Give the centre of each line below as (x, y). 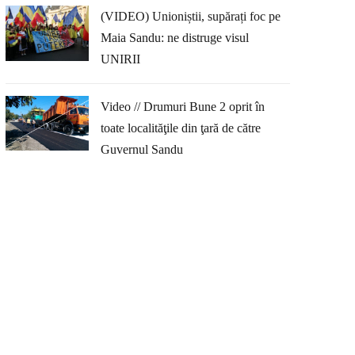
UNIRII (120, 59)
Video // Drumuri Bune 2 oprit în (182, 106)
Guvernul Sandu (141, 149)
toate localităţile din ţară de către (180, 128)
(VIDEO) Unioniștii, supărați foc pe (190, 16)
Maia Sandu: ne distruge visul (174, 37)
